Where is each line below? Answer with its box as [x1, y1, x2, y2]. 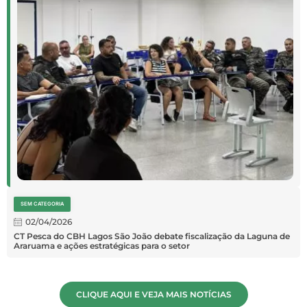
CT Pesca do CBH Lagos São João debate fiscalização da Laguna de [14, 231, 290, 242]
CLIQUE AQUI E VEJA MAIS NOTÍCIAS [75, 289, 232, 300]
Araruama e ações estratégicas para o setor [14, 241, 190, 251]
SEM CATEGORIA [21, 201, 64, 208]
